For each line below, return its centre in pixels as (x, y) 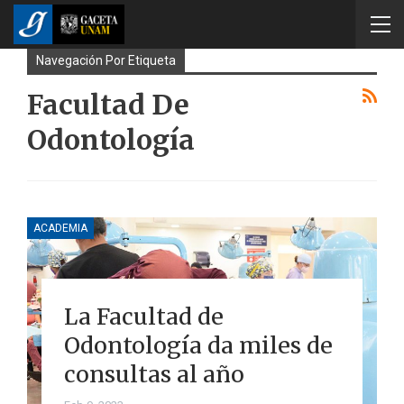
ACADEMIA (60, 228)
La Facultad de (143, 316)
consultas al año (154, 374)
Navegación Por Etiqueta (106, 60)
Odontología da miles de (198, 345)
